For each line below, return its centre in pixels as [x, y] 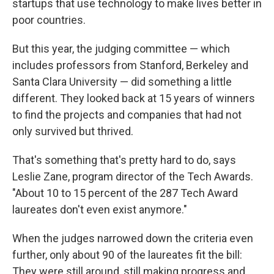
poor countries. [49, 20]
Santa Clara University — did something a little [122, 82]
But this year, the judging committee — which [121, 49]
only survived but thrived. [73, 131]
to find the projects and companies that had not [127, 115]
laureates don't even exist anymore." [100, 209]
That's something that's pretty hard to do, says [124, 160]
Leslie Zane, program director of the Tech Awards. [133, 176]
